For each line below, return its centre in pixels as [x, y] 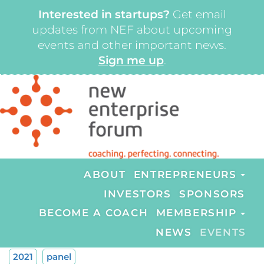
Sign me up [131, 60]
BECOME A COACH [93, 213]
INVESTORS [138, 194]
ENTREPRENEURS [185, 174]
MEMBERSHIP [196, 213]
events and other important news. [132, 45]
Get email [198, 14]
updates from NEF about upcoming [132, 30]
